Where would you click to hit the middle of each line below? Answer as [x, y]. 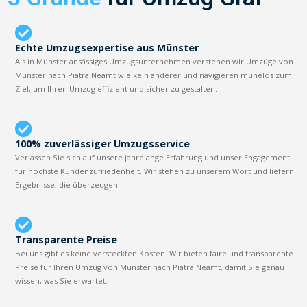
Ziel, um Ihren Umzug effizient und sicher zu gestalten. [116, 88]
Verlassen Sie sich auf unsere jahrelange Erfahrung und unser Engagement [153, 157]
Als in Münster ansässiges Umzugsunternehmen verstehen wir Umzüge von [155, 61]
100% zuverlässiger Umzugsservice [103, 143]
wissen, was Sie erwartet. [62, 280]
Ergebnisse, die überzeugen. [68, 184]
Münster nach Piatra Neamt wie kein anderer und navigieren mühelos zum [154, 75]
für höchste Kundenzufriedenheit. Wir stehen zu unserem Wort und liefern [155, 171]
